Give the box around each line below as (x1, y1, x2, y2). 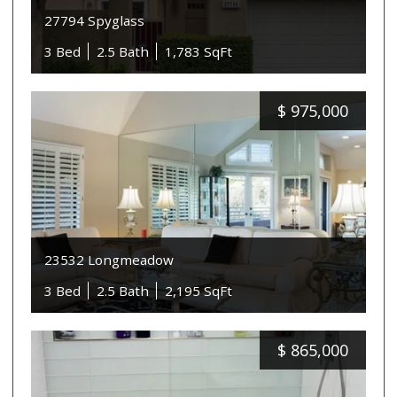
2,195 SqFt (165, 282, 233, 300)
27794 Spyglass (44, 12, 145, 29)
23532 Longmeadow (44, 251, 175, 269)
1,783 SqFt (165, 43, 233, 61)
